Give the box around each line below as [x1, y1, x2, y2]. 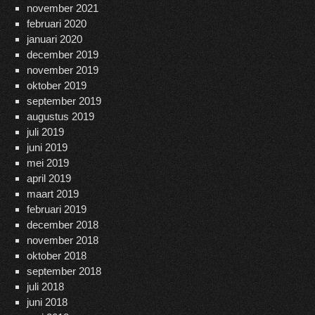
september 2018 [26, 265, 101, 278]
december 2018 [26, 219, 98, 231]
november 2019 [26, 64, 98, 77]
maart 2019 [26, 188, 79, 200]
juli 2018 [26, 281, 64, 293]
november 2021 [26, 2, 98, 15]
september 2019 [26, 95, 101, 108]
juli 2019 [26, 126, 64, 139]
